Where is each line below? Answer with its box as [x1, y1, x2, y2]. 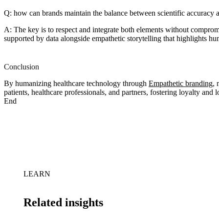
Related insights [23, 196, 103, 209]
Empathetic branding [149, 79, 213, 88]
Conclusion [4, 62, 39, 71]
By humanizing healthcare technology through [4, 79, 149, 88]
